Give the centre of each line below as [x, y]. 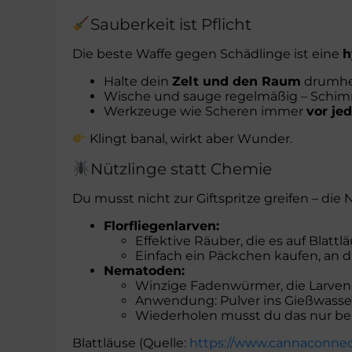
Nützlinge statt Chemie [181, 169]
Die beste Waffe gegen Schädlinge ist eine [207, 54]
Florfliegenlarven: [161, 226]
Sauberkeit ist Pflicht [170, 24]
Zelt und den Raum [236, 82]
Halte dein [138, 82]
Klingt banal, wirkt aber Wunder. [190, 139]
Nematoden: [144, 271]
